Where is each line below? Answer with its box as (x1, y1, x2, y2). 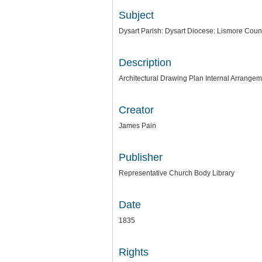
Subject (119, 9, 154, 21)
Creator (119, 104, 154, 116)
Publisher (119, 151, 163, 163)
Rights (119, 246, 149, 258)
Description (119, 57, 171, 68)
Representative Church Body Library (119, 169, 235, 177)
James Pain (119, 122, 156, 130)
